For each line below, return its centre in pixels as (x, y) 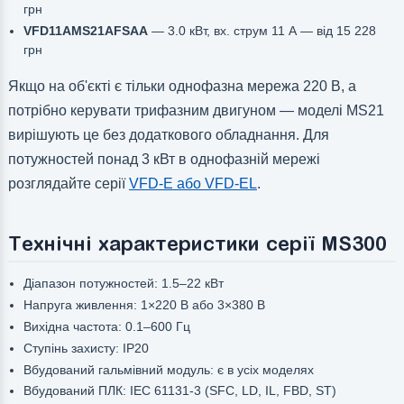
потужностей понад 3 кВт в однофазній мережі (164, 160)
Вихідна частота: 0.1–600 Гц (106, 326)
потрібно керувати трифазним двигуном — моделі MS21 (196, 111)
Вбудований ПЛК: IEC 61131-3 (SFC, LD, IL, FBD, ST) (179, 391)
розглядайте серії (68, 184)
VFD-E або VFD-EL (193, 184)
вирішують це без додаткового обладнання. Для (168, 135)
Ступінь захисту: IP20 (86, 348)
